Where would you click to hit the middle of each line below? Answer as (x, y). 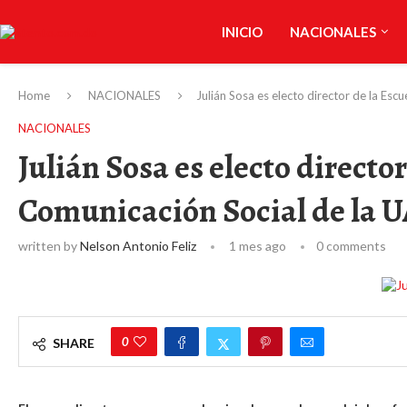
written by (49, 246)
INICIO (242, 32)
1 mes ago (256, 246)
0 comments (351, 246)
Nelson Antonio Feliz (138, 246)
